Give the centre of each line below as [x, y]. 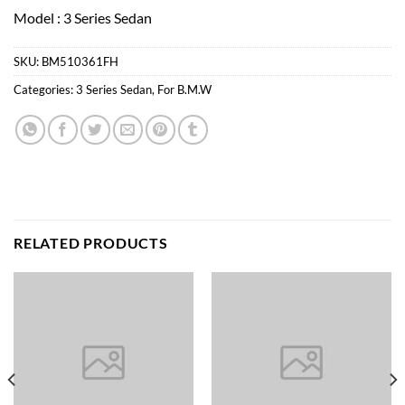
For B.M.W [184, 90]
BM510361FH [80, 62]
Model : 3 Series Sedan [83, 17]
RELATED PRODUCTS [91, 243]
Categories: [45, 90]
